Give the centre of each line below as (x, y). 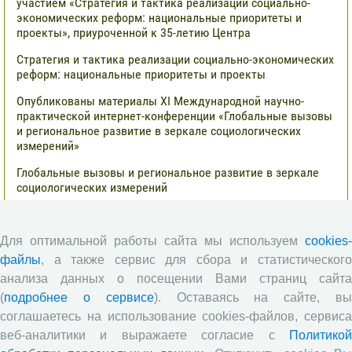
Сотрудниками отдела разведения (124, 307)
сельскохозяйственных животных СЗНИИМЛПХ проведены (174, 322)
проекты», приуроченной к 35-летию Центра (134, 33)
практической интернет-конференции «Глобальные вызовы (174, 116)
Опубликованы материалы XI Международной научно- (160, 101)
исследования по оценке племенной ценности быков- (159, 337)
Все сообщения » (288, 214)
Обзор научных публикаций (103, 268)
